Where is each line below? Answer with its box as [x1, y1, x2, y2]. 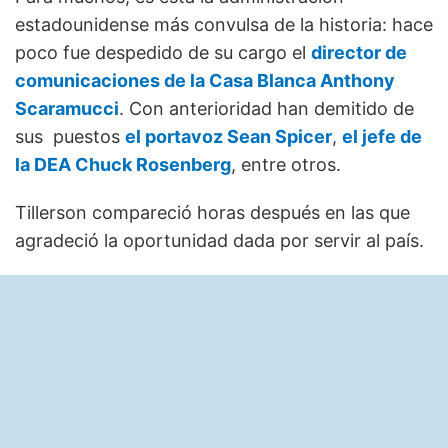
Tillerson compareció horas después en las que [15, 201, 410, 223]
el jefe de [342, 125, 422, 147]
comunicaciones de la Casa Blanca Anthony [15, 69, 395, 91]
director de [311, 41, 407, 63]
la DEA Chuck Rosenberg [15, 153, 231, 175]
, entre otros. [231, 153, 341, 175]
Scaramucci [15, 97, 119, 119]
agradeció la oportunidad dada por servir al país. [15, 229, 424, 251]
